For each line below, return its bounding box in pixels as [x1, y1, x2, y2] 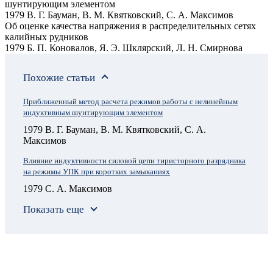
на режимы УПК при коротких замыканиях [23, 166, 170, 176]
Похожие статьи [23, 72, 95, 84]
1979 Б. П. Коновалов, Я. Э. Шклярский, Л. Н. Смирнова [5, 43, 243, 54]
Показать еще [23, 203, 84, 215]
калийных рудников [5, 32, 88, 43]
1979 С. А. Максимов [23, 183, 112, 194]
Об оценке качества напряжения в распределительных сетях [5, 21, 256, 32]
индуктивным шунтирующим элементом [23, 108, 163, 118]
